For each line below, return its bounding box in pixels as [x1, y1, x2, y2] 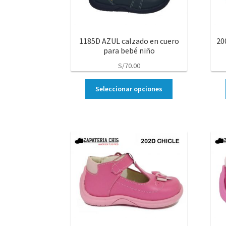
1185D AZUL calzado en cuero [79, 36, 179, 46]
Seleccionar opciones [95, 84, 163, 94]
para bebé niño [103, 45, 155, 56]
